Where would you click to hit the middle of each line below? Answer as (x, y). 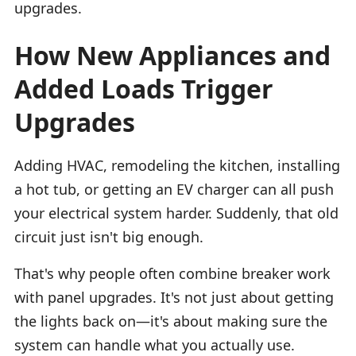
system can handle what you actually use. (155, 344)
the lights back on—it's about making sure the (171, 321)
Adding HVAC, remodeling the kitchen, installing (177, 165)
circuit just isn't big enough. (109, 236)
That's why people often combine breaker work (172, 273)
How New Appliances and (172, 55)
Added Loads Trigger (144, 88)
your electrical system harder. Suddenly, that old (176, 213)
